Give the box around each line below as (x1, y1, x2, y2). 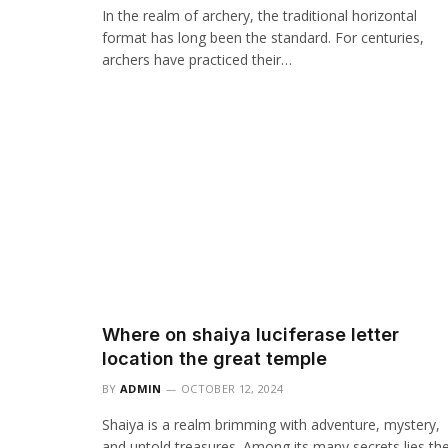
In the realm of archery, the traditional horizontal (102, 5, 417, 25)
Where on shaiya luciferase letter (102, 324, 399, 345)
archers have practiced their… (102, 49, 292, 69)
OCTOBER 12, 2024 (181, 381, 284, 396)
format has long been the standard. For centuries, (102, 27, 424, 47)
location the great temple (102, 348, 327, 369)
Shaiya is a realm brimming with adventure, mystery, (102, 415, 440, 434)
